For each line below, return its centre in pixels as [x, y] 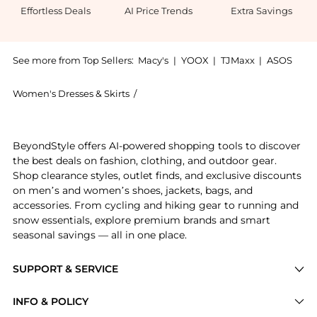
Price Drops [42, 291]
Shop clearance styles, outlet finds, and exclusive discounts [157, 176]
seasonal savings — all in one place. [99, 235]
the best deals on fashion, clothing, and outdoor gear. [144, 161]
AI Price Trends [158, 10]
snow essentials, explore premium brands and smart [141, 220]
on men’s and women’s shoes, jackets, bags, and [132, 191]
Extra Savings [261, 10]
